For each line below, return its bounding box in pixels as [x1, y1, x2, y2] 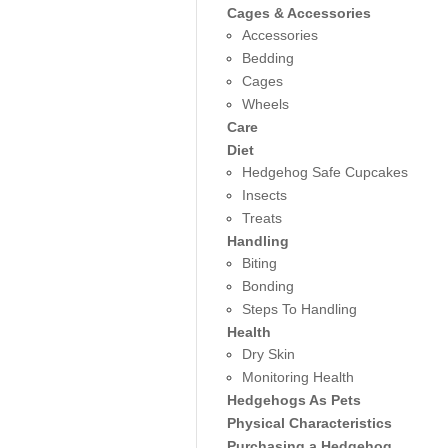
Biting [241, 255, 277, 271]
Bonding [241, 278, 294, 294]
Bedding [241, 50, 294, 66]
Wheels [241, 96, 289, 112]
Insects [241, 187, 287, 203]
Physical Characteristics [226, 415, 392, 431]
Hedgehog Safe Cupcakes [241, 164, 408, 180]
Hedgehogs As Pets [226, 392, 361, 408]
